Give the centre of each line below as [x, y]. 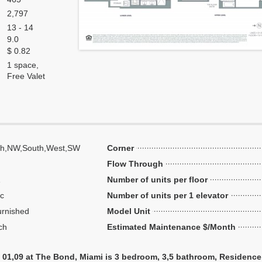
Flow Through [135, 164]
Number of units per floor [157, 180]
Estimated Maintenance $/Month [171, 227]
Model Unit [129, 211]
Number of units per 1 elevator [168, 195]
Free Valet [26, 76]
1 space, [23, 65]
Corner [120, 148]
